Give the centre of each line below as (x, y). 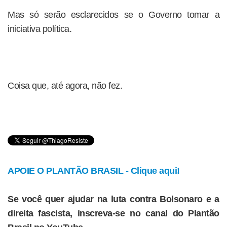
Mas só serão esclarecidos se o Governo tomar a (113, 15)
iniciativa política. (40, 29)
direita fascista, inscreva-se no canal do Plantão (113, 213)
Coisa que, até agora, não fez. (65, 86)
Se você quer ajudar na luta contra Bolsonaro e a (113, 199)
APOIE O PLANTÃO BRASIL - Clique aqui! (94, 171)
